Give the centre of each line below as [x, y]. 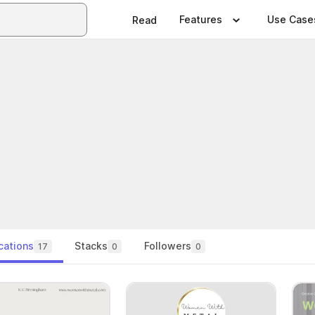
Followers [168, 246]
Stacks [91, 246]
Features [201, 19]
